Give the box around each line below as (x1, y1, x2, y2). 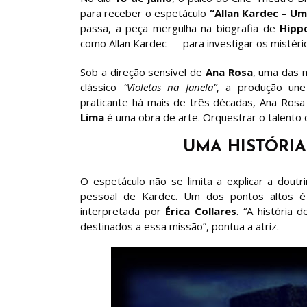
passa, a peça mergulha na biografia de (80, 21, 275, 35)
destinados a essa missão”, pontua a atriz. (80, 219, 279, 233)
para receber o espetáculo (80, 6, 210, 20)
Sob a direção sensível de (80, 65, 206, 79)
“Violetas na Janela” (123, 80, 217, 94)
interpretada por (80, 204, 166, 218)
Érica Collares (165, 204, 237, 218)
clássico (80, 80, 123, 94)
